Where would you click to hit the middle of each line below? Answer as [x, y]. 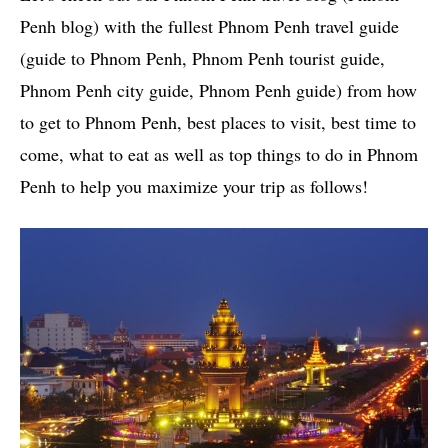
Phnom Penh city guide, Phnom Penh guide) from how [218, 90]
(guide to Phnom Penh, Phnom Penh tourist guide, [202, 58]
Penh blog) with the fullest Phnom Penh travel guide [209, 26]
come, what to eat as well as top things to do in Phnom [219, 154]
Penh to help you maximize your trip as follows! [194, 186]
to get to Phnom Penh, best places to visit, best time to [218, 122]
